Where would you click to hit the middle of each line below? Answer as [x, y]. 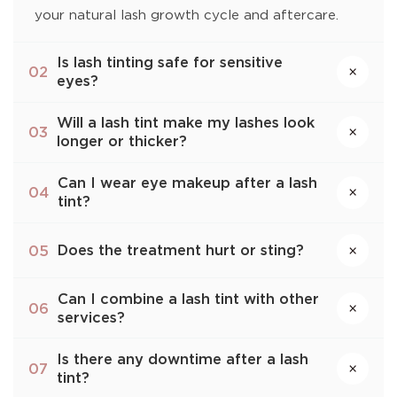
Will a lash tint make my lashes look [186, 123]
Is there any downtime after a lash [183, 358]
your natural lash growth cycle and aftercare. [187, 14]
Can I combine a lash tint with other [189, 298]
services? [92, 317]
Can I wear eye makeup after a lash [188, 183]
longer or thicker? [122, 141]
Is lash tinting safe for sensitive [170, 62]
